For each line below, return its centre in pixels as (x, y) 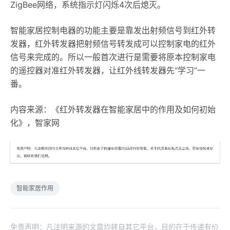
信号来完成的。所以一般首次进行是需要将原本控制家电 (113, 57)
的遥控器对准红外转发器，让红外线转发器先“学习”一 (108, 71)
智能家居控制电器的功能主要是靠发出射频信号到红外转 (113, 31)
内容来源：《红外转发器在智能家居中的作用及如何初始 (113, 110)
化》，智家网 (35, 123)
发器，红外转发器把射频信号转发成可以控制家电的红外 (113, 44)
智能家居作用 (35, 188)
